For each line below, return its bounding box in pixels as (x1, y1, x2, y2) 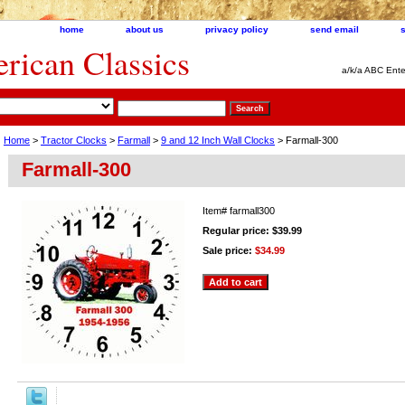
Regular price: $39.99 (202, 224, 302, 236)
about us (126, 24, 164, 34)
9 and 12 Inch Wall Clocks (161, 134, 275, 146)
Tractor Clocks (41, 134, 107, 146)
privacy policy (205, 24, 268, 34)
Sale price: (202, 244, 255, 256)
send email (310, 24, 359, 34)
